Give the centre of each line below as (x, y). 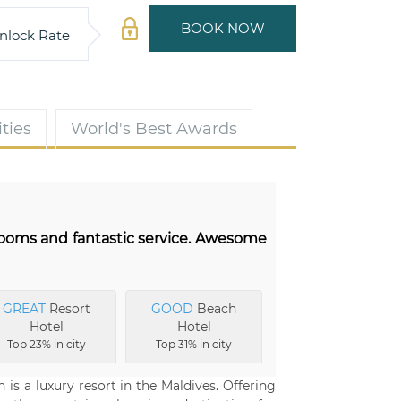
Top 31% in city (194, 344)
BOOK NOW (223, 28)
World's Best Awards (154, 129)
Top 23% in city (47, 344)
